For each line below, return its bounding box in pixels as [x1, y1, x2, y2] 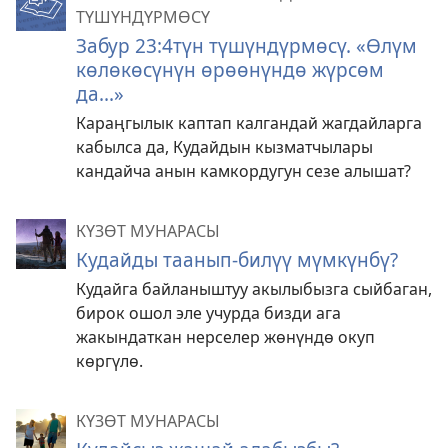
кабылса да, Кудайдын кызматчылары [76, 136, 373, 159]
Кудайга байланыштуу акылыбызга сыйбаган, [76, 278, 432, 301]
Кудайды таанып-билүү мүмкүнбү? [76, 246, 398, 274]
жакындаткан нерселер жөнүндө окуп [76, 326, 375, 349]
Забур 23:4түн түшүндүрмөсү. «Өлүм [76, 32, 417, 60]
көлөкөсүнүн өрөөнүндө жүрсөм [76, 56, 384, 84]
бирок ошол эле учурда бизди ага [76, 302, 341, 325]
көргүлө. [76, 350, 143, 373]
